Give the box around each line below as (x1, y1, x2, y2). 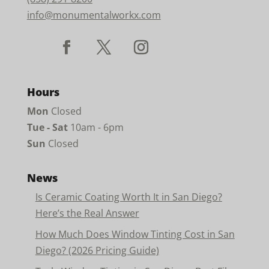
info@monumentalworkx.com (26, 8, 161, 22)
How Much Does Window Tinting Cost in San (35, 227, 235, 241)
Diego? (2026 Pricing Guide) (35, 243, 159, 257)
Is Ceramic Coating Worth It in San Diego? (35, 190, 222, 204)
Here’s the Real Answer (35, 206, 139, 220)
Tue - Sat (26, 120, 68, 134)
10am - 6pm (67, 120, 124, 134)
